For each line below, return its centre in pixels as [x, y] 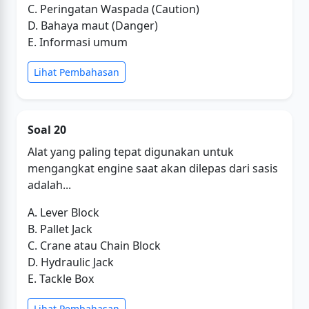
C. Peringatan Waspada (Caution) [113, 9]
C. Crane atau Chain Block [94, 246]
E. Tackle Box [61, 279]
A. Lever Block [63, 212]
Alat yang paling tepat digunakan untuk [131, 152]
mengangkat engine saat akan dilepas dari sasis [153, 168]
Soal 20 [47, 130]
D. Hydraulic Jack [71, 262]
